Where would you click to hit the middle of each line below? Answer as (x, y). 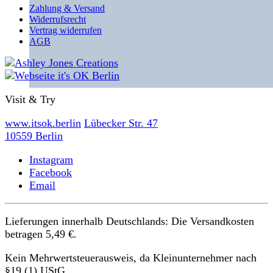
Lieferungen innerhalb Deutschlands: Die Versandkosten (129, 221)
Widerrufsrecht (58, 19)
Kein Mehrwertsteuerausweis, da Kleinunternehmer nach (131, 257)
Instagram (51, 159)
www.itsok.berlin (43, 123)
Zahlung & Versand (67, 8)
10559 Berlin (34, 136)
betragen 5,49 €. (41, 234)
